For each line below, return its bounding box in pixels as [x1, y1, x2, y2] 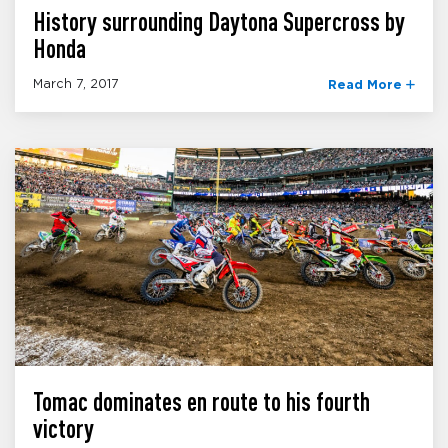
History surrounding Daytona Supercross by [33, 6, 405, 36]
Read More [328, 79, 406, 93]
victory [33, 413, 94, 443]
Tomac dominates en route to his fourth [33, 386, 370, 416]
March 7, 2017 [33, 78, 119, 92]
